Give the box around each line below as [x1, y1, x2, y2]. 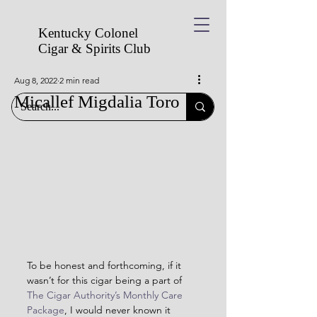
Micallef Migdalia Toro [14, 92, 180, 111]
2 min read [59, 75, 99, 86]
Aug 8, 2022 [14, 75, 57, 86]
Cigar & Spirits [38, 41, 124, 56]
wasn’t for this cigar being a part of [27, 274, 185, 287]
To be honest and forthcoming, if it [27, 259, 184, 272]
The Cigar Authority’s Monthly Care [27, 289, 185, 301]
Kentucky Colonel [38, 25, 142, 40]
